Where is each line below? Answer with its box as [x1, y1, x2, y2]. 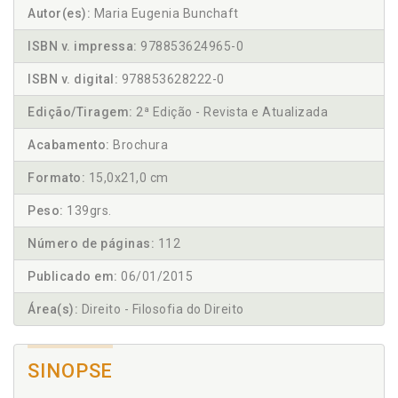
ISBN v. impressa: [28, 39, 138, 54]
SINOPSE [28, 360, 114, 383]
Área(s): [28, 302, 78, 317]
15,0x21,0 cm [85, 171, 169, 186]
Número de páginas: [28, 236, 155, 251]
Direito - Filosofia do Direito [78, 302, 244, 317]
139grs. [63, 203, 112, 219]
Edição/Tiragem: [28, 105, 133, 120]
